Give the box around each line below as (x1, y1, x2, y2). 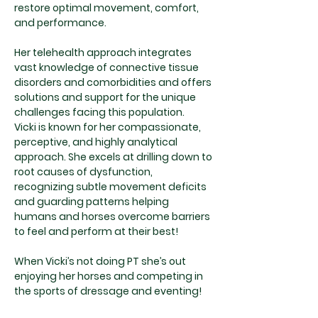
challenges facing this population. (14, 105, 187, 119)
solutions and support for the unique (14, 90, 196, 104)
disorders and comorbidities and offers (14, 75, 212, 89)
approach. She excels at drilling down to (14, 150, 212, 164)
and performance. (14, 16, 106, 30)
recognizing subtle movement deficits (14, 180, 207, 194)
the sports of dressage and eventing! (14, 284, 202, 298)
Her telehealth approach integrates (14, 45, 192, 60)
